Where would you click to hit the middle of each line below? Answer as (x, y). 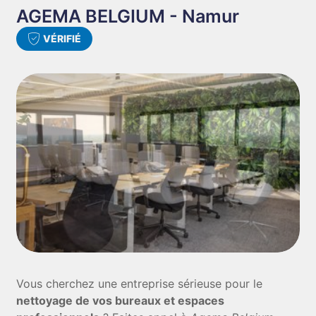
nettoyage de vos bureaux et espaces (121, 300)
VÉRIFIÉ (62, 38)
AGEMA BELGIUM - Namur (128, 16)
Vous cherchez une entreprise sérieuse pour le (140, 283)
